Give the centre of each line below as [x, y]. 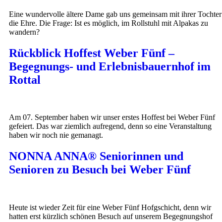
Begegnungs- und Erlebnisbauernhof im [110, 66]
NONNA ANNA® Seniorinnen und [96, 156]
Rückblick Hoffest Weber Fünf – [92, 53]
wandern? [24, 32]
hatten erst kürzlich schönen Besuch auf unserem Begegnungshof [111, 217]
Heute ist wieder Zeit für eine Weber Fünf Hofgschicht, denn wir [110, 208]
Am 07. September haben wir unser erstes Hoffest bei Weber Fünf [112, 117]
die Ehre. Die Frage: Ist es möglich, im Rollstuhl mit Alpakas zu [109, 23]
